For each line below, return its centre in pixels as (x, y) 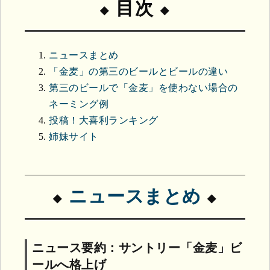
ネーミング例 (79, 104)
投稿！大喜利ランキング (104, 121)
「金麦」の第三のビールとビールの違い (138, 72)
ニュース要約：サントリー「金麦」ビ (137, 248)
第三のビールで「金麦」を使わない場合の (143, 88)
